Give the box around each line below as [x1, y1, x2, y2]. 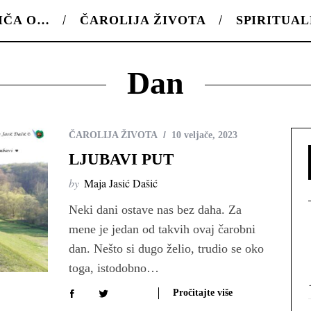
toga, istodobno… [69, 261, 159, 275]
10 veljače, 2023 [171, 130, 237, 140]
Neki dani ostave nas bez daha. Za [69, 203, 242, 217]
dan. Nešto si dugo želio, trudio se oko [69, 242, 264, 255]
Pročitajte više [173, 287, 233, 298]
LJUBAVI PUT [69, 151, 174, 168]
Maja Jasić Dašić [84, 176, 158, 190]
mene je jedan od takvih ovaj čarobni [69, 222, 255, 236]
